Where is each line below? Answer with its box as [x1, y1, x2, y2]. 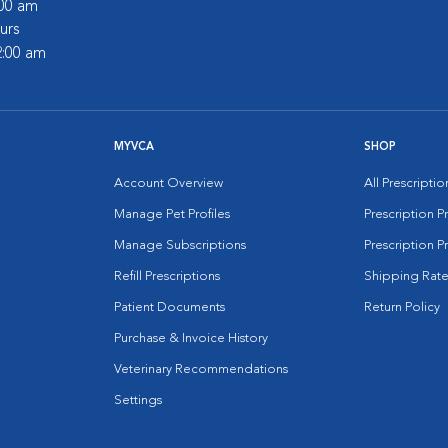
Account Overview [114, 177, 223, 190]
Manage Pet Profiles [114, 208, 230, 221]
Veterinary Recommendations [114, 363, 288, 376]
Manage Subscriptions [114, 239, 246, 252]
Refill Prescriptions [114, 270, 220, 283]
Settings [114, 394, 162, 407]
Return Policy [364, 301, 440, 314]
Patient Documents [114, 301, 225, 314]
